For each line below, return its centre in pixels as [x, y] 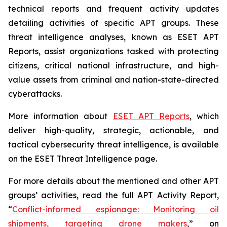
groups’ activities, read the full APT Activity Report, [113, 195]
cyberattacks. [35, 94]
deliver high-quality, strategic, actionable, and [113, 130]
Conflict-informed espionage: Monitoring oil [116, 209]
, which [204, 116]
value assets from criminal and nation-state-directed [113, 80]
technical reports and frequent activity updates [113, 9]
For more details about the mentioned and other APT [113, 181]
